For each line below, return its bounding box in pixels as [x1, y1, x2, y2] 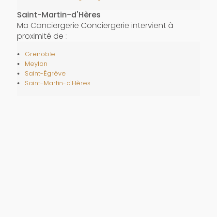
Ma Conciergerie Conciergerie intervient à [16, 20, 173, 31]
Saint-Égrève [24, 69, 66, 77]
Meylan [24, 60, 47, 68]
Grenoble [24, 50, 55, 58]
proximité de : [16, 31, 67, 42]
